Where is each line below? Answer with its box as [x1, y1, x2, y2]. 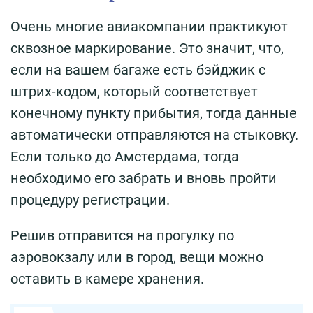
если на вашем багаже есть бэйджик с [10, 61, 265, 78]
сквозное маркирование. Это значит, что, [10, 39, 284, 57]
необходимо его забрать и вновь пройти [10, 169, 277, 187]
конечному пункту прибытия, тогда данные [10, 104, 297, 122]
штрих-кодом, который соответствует [10, 82, 258, 100]
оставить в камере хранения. [10, 270, 204, 287]
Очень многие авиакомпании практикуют [10, 17, 288, 35]
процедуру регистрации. [10, 191, 170, 208]
